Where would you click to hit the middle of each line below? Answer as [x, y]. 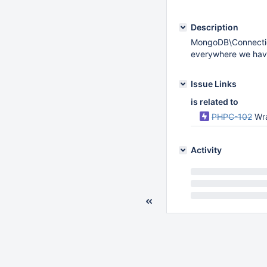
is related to [215, 102]
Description [215, 27]
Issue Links [214, 84]
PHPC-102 [232, 117]
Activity [206, 150]
